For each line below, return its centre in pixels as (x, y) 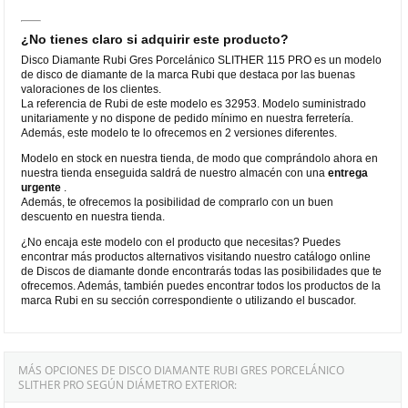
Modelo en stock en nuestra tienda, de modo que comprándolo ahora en (200, 158)
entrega (348, 173)
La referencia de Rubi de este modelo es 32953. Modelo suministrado (194, 103)
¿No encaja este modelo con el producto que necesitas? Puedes (181, 242)
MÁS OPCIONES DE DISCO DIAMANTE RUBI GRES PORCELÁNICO (182, 370)
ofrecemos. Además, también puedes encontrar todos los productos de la (201, 286)
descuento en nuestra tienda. (93, 216)
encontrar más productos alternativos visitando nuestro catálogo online (196, 256)
